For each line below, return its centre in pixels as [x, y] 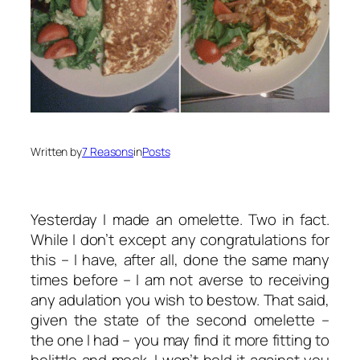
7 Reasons [108, 151]
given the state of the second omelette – [180, 320]
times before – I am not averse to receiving [180, 280]
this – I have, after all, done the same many [180, 260]
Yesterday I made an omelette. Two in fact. [180, 220]
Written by [56, 151]
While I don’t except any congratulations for [180, 240]
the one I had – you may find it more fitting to [180, 340]
